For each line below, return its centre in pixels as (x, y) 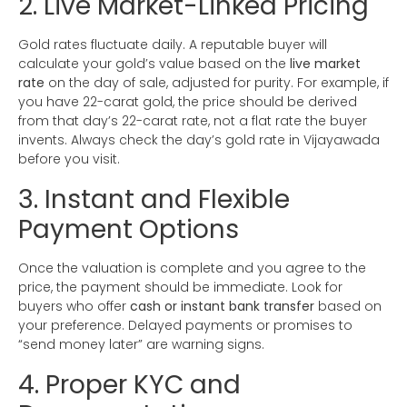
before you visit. (69, 159)
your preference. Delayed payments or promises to (185, 326)
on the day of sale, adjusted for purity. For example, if (217, 83)
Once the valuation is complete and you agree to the (192, 268)
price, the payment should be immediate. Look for (180, 288)
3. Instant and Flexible (154, 200)
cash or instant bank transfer (222, 307)
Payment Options (129, 230)
